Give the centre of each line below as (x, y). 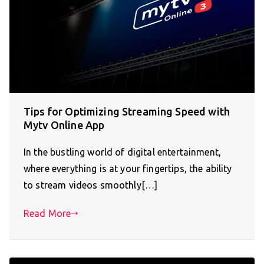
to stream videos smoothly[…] (91, 185)
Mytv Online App (64, 125)
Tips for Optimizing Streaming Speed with (127, 112)
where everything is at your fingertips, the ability (128, 169)
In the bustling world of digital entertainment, (123, 152)
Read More (47, 214)
